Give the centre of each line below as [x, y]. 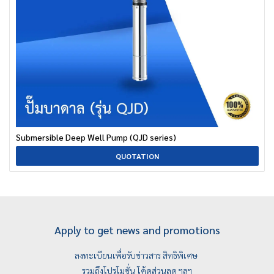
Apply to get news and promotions [137, 230]
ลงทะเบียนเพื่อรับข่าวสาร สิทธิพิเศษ [137, 255]
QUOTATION [137, 156]
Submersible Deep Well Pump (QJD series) [96, 137]
